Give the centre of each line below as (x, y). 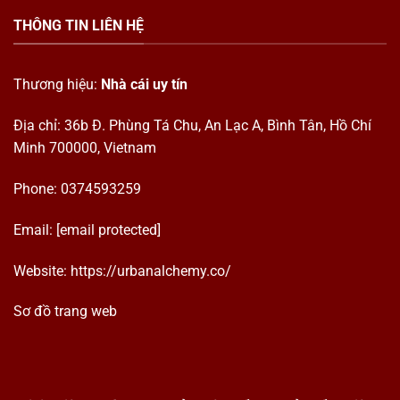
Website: (42, 271)
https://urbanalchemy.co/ (151, 271)
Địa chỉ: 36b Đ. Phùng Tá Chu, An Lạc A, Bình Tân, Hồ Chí (192, 126)
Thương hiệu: (57, 85)
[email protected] (108, 229)
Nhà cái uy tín (144, 85)
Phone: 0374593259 (77, 189)
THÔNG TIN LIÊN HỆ (79, 25)
